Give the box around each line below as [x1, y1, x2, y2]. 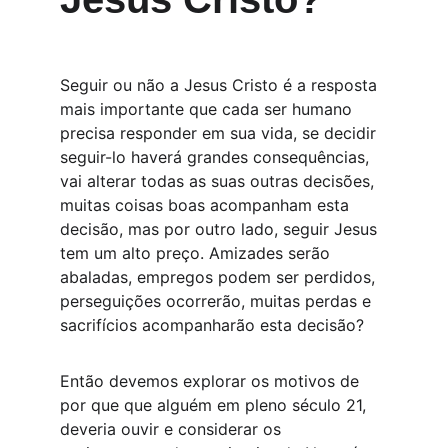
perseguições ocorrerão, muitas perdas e [60, 291, 376, 311]
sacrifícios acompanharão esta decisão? [60, 315, 369, 335]
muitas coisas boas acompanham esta [60, 195, 354, 215]
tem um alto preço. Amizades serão [60, 243, 335, 263]
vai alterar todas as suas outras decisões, [60, 171, 379, 191]
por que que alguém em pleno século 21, [60, 395, 371, 415]
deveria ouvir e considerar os [60, 419, 286, 439]
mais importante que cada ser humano [60, 99, 357, 119]
